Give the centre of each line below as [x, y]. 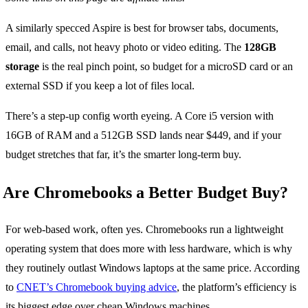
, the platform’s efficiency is [236, 287]
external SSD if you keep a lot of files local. [100, 85]
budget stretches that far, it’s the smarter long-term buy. [123, 154]
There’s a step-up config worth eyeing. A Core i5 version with [140, 115]
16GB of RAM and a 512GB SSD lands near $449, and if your [143, 135]
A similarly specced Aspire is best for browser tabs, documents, [142, 27]
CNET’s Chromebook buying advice [97, 287]
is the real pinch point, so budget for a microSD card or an [166, 66]
